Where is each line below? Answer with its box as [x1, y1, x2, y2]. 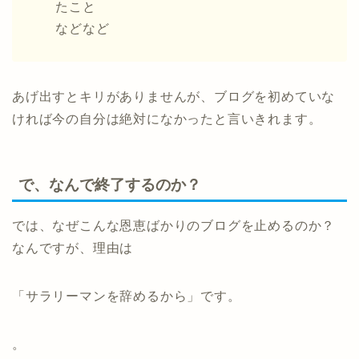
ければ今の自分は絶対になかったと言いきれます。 [12, 111, 322, 126]
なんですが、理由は [12, 240, 134, 255]
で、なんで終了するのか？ [18, 175, 201, 193]
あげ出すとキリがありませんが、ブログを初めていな [12, 89, 336, 103]
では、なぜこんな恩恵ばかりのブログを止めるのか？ [12, 218, 336, 232]
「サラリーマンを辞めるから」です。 [12, 288, 241, 303]
